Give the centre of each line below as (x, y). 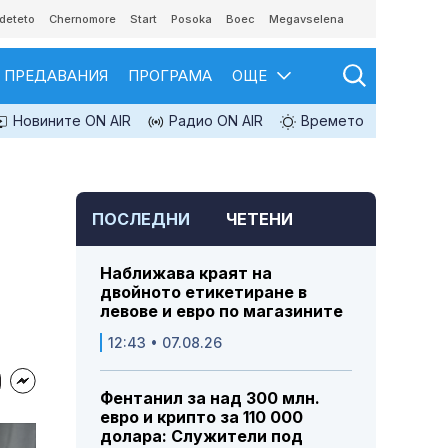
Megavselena (306, 19)
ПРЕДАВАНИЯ (56, 75)
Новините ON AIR (70, 120)
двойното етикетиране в (203, 292)
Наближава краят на (186, 273)
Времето (330, 120)
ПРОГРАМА (170, 75)
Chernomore (82, 19)
